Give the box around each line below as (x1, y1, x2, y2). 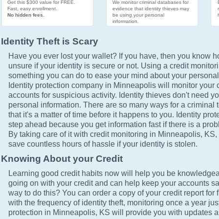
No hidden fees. (7, 12, 44, 18)
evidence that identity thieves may (112, 6, 189, 11)
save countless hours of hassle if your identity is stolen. (8, 140, 197, 148)
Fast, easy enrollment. (7, 6, 57, 11)
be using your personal (112, 12, 164, 18)
